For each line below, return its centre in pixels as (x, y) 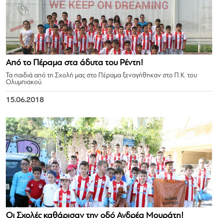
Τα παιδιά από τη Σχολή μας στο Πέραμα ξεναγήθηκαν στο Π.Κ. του (101, 76)
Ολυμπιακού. (24, 82)
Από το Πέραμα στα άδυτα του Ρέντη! (74, 63)
